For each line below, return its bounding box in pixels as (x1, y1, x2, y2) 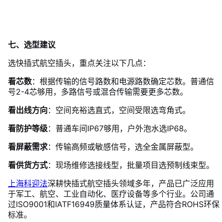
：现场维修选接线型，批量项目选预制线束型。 (48, 160, 214, 170)
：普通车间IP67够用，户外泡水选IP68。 (48, 123, 192, 133)
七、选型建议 (8, 40, 55, 50)
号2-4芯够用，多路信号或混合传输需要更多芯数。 (8, 87, 188, 97)
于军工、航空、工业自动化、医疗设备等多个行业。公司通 (8, 189, 214, 199)
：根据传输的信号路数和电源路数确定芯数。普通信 (32, 76, 214, 86)
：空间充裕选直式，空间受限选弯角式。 (48, 105, 190, 115)
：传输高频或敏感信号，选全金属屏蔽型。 (48, 142, 198, 152)
